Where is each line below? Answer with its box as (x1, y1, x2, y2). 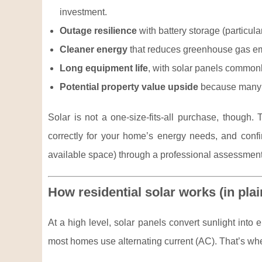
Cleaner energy (60, 44, 127, 54)
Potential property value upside (60, 82, 198, 92)
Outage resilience (60, 26, 137, 36)
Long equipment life (60, 63, 148, 73)
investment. (60, 7, 107, 17)
